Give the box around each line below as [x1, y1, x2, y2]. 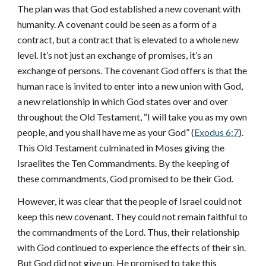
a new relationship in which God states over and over [17, 96, 229, 107]
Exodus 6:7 [194, 126, 239, 138]
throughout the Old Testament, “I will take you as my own [17, 111, 248, 122]
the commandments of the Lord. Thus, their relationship [17, 226, 240, 237]
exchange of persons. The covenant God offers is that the [17, 65, 248, 76]
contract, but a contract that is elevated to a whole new [17, 34, 239, 45]
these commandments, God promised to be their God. [17, 173, 236, 184]
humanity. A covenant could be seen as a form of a [17, 18, 217, 30]
